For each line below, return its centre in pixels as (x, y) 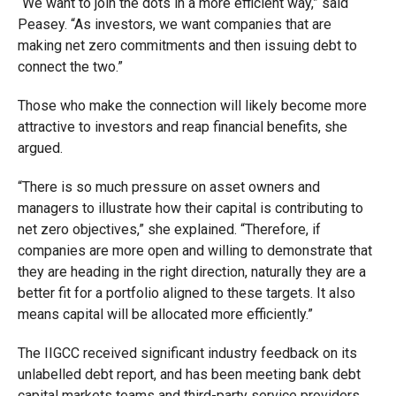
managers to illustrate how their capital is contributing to (190, 208)
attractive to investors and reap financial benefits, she (182, 127)
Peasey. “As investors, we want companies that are (174, 24)
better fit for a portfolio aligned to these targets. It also (186, 293)
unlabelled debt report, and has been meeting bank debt (189, 374)
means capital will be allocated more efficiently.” (165, 314)
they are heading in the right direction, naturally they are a (191, 272)
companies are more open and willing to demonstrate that (194, 251)
